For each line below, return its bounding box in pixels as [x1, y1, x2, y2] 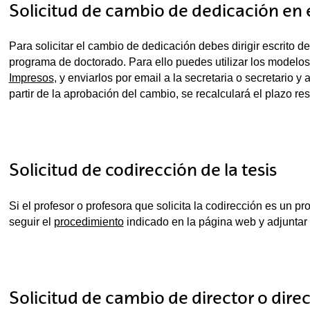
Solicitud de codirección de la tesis [8, 160, 277, 181]
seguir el [8, 216, 54, 228]
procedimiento [53, 216, 124, 228]
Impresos [8, 72, 54, 84]
